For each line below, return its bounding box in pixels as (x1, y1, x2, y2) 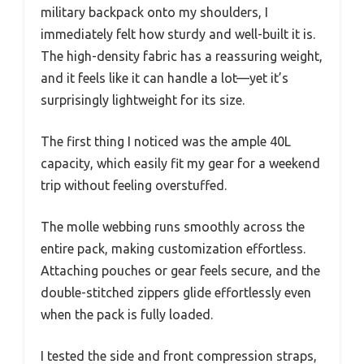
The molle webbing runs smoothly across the (41, 219, 305, 234)
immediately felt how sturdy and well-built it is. (41, 26, 315, 41)
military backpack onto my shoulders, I (41, 4, 268, 19)
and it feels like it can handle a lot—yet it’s (41, 70, 288, 85)
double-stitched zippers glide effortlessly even (41, 284, 311, 300)
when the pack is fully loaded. (41, 306, 213, 322)
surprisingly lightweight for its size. (41, 92, 245, 107)
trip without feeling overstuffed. (41, 177, 227, 193)
